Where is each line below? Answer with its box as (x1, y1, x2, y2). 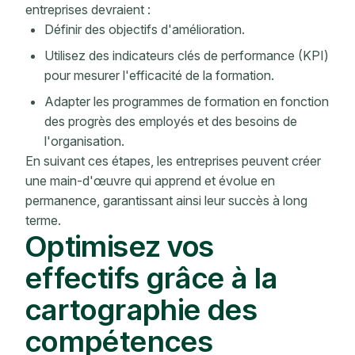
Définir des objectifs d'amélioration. (44, 21, 245, 38)
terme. (25, 212, 61, 229)
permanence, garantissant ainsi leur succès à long (25, 193, 307, 209)
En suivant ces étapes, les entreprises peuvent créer (25, 153, 321, 170)
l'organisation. (44, 133, 124, 150)
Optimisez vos (25, 228, 215, 265)
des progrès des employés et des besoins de (44, 113, 297, 130)
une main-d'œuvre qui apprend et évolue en (25, 173, 275, 189)
